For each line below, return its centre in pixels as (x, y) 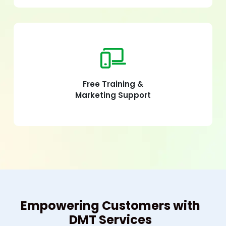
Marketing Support (113, 95)
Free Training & (113, 84)
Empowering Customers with (110, 205)
